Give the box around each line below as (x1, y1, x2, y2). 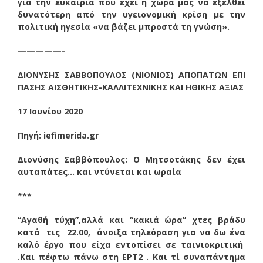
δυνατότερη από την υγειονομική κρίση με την (18, 8, 245, 20)
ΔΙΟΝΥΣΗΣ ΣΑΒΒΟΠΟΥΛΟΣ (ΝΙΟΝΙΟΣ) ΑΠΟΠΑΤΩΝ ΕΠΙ (18, 69, 245, 80)
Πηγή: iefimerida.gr (18, 129, 99, 141)
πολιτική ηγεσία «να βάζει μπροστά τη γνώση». (18, 21, 230, 32)
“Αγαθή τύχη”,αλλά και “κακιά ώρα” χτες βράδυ (18, 214, 245, 225)
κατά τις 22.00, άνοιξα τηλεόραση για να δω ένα (18, 226, 245, 238)
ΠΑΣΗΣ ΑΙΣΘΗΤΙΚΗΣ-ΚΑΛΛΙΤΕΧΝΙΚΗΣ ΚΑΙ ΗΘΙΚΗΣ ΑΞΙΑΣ (18, 81, 244, 93)
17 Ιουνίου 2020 (18, 105, 83, 117)
